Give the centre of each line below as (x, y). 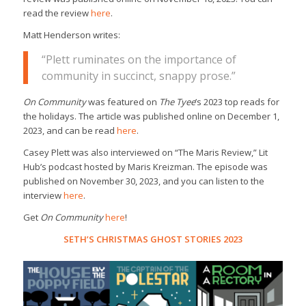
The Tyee (177, 102)
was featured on (122, 102)
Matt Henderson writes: (71, 34)
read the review (57, 13)
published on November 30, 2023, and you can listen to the (143, 181)
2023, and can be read (70, 131)
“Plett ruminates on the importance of (139, 60)
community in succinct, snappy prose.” (138, 76)
